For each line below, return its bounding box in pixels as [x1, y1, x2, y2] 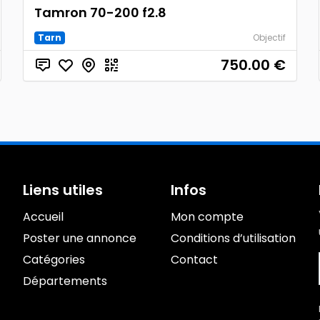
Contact [170, 251, 218, 268]
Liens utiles [23, 180, 104, 200]
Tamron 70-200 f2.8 [34, 4, 167, 21]
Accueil [23, 209, 64, 225]
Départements [23, 273, 108, 289]
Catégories [23, 251, 86, 268]
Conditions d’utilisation [170, 230, 296, 246]
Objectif [252, 31, 286, 44]
